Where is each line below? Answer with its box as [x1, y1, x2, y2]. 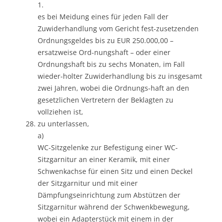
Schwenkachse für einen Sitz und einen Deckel [38, 166, 193, 176]
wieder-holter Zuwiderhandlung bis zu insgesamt [38, 71, 202, 81]
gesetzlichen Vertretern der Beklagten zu [38, 95, 173, 105]
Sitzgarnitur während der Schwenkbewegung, [38, 202, 190, 212]
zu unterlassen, [38, 118, 89, 128]
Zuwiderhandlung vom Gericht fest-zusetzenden [38, 23, 199, 33]
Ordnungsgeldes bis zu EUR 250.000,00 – [38, 35, 173, 45]
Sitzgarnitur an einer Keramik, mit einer [38, 154, 170, 164]
